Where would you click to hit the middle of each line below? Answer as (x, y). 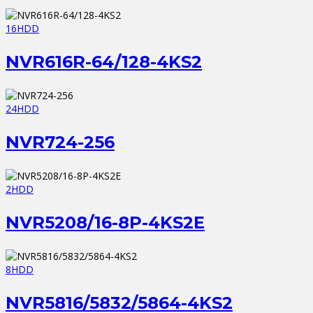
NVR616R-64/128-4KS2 (104, 62)
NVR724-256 (60, 143)
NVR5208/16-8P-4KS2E (105, 223)
